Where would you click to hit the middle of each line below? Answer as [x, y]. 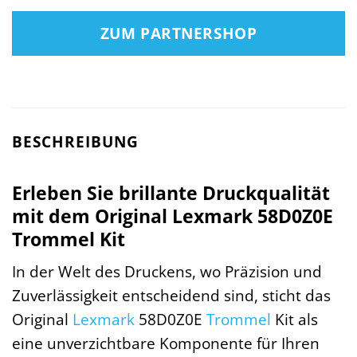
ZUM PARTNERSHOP [178, 33]
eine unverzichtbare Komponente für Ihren [166, 343]
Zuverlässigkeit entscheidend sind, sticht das [171, 296]
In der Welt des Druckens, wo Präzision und [167, 272]
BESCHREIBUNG [75, 142]
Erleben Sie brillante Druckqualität [171, 192]
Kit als [294, 320]
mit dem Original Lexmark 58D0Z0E [173, 216]
